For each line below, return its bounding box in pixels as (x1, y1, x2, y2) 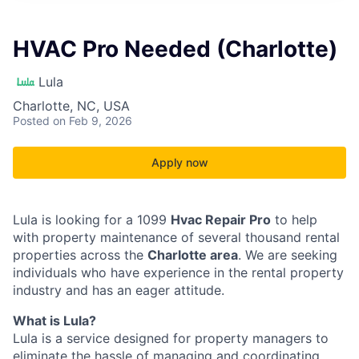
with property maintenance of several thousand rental (13, 229, 340, 245)
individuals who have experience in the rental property (13, 264, 344, 280)
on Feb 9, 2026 (53, 114, 132, 127)
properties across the (13, 247, 147, 263)
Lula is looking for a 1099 (13, 212, 171, 228)
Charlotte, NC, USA (13, 98, 130, 114)
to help (271, 212, 317, 228)
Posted (13, 114, 50, 127)
